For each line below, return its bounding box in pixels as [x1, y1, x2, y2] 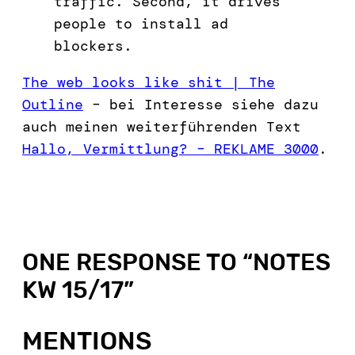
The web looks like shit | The [22, 72, 275, 92]
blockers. [54, 36, 132, 55]
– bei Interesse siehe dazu [83, 94, 319, 114]
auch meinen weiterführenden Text [22, 116, 301, 136]
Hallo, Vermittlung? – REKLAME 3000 [22, 139, 319, 158]
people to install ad [54, 13, 228, 33]
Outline [22, 94, 83, 114]
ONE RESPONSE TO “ [22, 248, 253, 277]
